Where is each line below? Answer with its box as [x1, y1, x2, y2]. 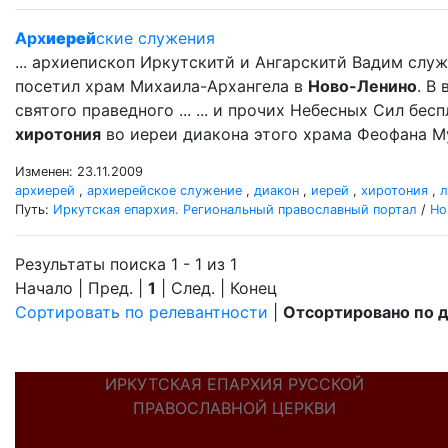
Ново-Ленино [308, 76, 417, 96]
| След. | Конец [156, 278, 277, 298]
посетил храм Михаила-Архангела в [15, 76, 308, 96]
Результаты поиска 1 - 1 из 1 [15, 254, 237, 274]
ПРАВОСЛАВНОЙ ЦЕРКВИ [132, 398, 336, 418]
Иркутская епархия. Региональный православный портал [53, 202, 417, 217]
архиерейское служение [87, 183, 242, 198]
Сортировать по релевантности [15, 302, 268, 322]
